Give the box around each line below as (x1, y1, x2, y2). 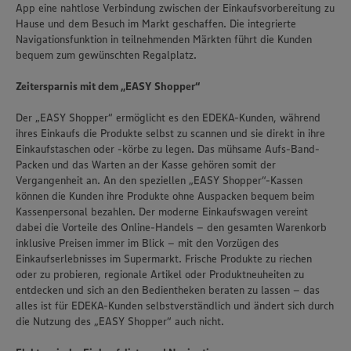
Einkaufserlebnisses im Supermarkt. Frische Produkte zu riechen (16, 251, 312, 266)
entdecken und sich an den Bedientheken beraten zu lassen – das (16, 283, 320, 297)
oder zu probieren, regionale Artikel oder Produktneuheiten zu (16, 267, 304, 281)
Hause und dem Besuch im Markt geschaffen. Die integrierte (16, 16, 296, 31)
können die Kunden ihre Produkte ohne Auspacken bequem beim (16, 189, 314, 203)
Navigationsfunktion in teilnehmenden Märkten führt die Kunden (16, 32, 312, 46)
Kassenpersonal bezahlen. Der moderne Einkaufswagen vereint (16, 204, 308, 219)
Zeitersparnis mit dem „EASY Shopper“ (16, 79, 200, 93)
